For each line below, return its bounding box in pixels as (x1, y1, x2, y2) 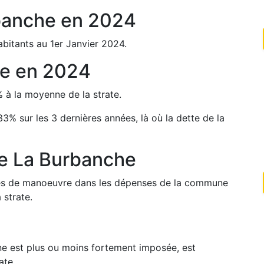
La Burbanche (13, 148, 136, 171)
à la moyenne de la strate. (6, 88, 121, 100)
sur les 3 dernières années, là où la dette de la (19, 112, 225, 124)
